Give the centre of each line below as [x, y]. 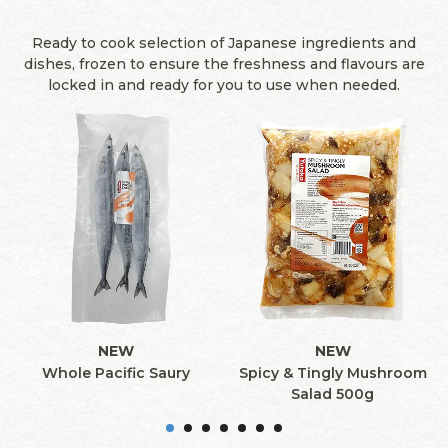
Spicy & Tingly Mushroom [332, 372]
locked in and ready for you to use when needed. [224, 85]
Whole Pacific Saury [115, 372]
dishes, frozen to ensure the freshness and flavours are [224, 64]
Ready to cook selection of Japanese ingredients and [224, 43]
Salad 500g [332, 393]
